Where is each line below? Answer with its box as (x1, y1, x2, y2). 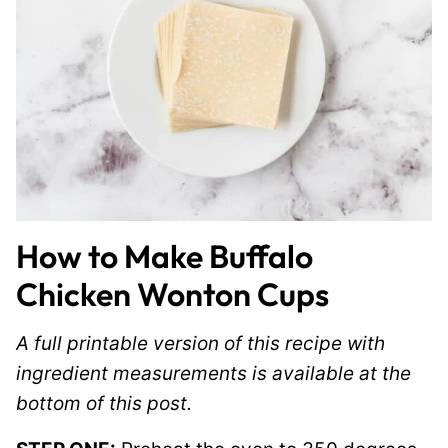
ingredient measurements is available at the (16, 362, 411, 385)
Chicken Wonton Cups (16, 274, 329, 314)
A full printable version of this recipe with (16, 332, 385, 355)
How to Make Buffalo (16, 236, 313, 276)
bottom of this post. (16, 392, 192, 415)
